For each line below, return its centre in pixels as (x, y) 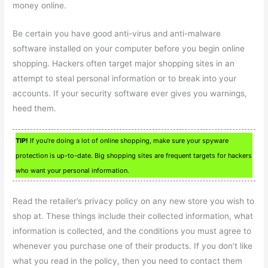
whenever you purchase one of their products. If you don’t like (133, 246)
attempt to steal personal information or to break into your (125, 78)
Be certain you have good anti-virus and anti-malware (117, 33)
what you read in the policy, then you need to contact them (128, 261)
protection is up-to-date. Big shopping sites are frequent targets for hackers (134, 155)
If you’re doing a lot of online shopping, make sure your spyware (129, 140)
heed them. (35, 108)
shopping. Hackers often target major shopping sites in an (124, 63)
